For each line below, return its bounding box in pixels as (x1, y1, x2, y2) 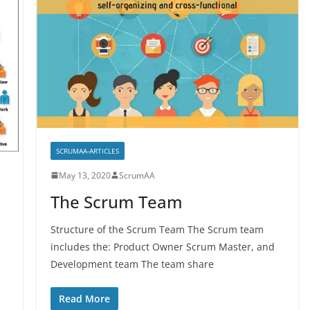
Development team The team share (50, 257, 214, 271)
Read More (58, 291, 110, 305)
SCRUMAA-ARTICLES (55, 145, 119, 156)
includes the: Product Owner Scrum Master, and (50, 239, 275, 253)
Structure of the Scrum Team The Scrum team (50, 222, 264, 236)
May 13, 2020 (58, 169, 111, 181)
